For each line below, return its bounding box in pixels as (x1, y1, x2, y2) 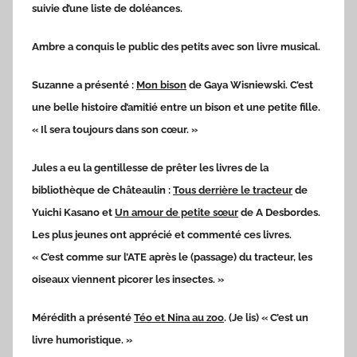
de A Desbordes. (238, 206, 320, 218)
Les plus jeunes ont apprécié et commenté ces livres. (32, 228, 292, 241)
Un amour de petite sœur (115, 206, 238, 218)
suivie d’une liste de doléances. (32, 2, 182, 14)
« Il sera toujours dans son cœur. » (32, 123, 198, 135)
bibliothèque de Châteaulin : (32, 183, 173, 196)
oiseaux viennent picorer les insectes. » (32, 273, 224, 285)
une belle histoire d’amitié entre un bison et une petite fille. (32, 100, 320, 113)
